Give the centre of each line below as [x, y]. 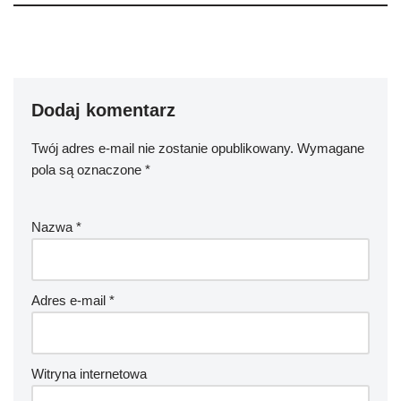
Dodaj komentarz [103, 110]
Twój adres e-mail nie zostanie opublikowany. [162, 148]
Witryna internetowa [89, 374]
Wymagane [331, 148]
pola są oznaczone [88, 170]
